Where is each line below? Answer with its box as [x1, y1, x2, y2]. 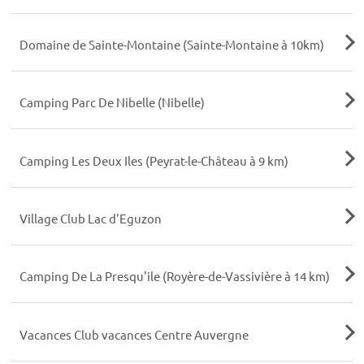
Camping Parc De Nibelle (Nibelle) [19, 94, 205, 110]
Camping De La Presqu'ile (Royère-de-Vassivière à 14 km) [19, 268, 330, 284]
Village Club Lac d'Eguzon [19, 210, 162, 227]
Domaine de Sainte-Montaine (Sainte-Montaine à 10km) [19, 37, 324, 53]
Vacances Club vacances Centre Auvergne [19, 326, 249, 342]
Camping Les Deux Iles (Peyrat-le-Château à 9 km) [19, 152, 288, 168]
